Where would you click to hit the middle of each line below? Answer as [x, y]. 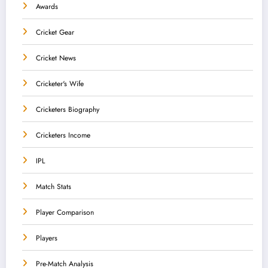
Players [47, 238]
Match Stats [54, 187]
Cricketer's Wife [60, 84]
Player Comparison [65, 213]
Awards [47, 7]
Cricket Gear [55, 33]
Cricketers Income [63, 135]
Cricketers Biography [68, 110]
